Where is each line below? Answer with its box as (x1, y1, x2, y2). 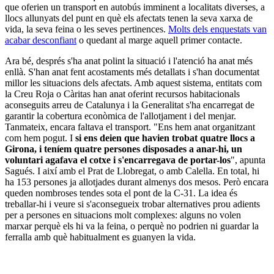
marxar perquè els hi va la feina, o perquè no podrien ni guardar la (5, 221, 259, 232)
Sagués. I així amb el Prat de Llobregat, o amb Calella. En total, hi (5, 166, 259, 177)
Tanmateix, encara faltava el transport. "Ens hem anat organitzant (5, 122, 255, 133)
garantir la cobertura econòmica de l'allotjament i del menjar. (5, 111, 236, 122)
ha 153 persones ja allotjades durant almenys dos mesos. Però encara (5, 177, 268, 188)
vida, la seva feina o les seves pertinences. (5, 24, 168, 35)
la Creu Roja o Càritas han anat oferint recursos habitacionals (5, 89, 240, 100)
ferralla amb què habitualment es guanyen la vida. (5, 232, 196, 243)
